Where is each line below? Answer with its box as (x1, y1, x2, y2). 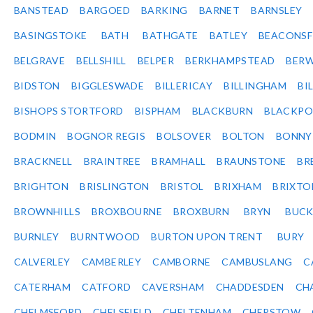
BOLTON (222, 130, 265, 143)
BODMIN (14, 130, 57, 143)
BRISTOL (160, 180, 204, 193)
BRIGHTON (14, 180, 69, 193)
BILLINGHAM (224, 80, 287, 92)
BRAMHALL (152, 155, 206, 168)
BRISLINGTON (80, 180, 150, 193)
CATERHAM (14, 281, 71, 293)
